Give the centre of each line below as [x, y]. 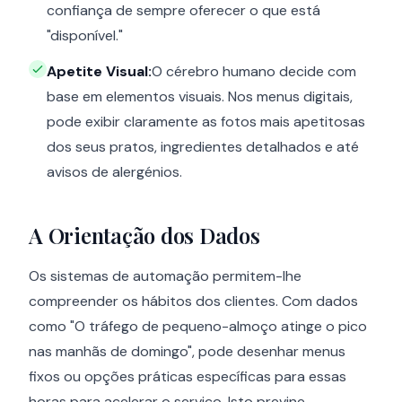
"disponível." [85, 36]
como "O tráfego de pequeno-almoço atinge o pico [198, 327]
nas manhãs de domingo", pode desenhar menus [187, 352]
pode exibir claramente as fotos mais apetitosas [206, 122]
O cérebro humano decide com [254, 72]
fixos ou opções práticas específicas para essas [188, 377]
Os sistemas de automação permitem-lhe [165, 276]
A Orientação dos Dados [144, 236]
